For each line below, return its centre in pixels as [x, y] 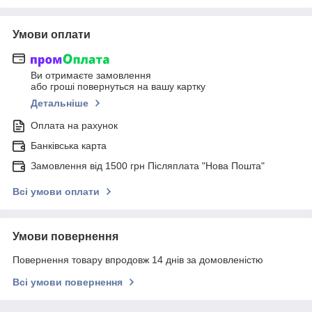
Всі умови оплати [56, 191]
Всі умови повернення [68, 282]
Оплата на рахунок [74, 125]
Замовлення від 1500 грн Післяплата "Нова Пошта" [148, 165]
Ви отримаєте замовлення [91, 75]
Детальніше [60, 103]
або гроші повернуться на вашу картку [118, 86]
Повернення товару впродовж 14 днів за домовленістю [138, 259]
